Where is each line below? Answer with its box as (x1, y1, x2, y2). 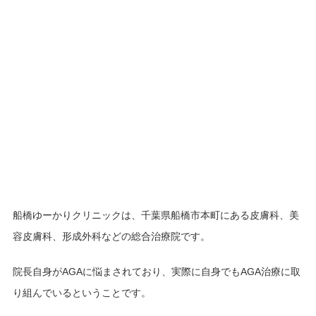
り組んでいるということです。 (12, 286, 151, 298)
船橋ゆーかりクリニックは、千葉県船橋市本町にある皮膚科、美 (12, 209, 299, 221)
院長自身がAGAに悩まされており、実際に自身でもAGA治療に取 (12, 265, 300, 277)
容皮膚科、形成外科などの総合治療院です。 (12, 230, 210, 242)
